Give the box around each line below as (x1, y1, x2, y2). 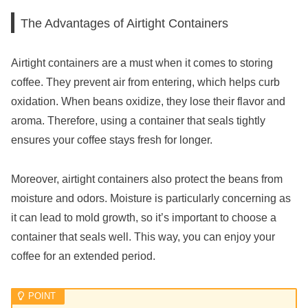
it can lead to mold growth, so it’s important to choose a (11, 211, 276, 223)
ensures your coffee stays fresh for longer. (11, 134, 212, 146)
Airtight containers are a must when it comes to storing (11, 57, 273, 69)
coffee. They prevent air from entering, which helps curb (11, 76, 280, 89)
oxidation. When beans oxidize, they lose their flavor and (11, 96, 285, 108)
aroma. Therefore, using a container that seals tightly (11, 115, 265, 127)
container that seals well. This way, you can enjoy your (11, 230, 275, 243)
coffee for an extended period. (11, 250, 155, 262)
